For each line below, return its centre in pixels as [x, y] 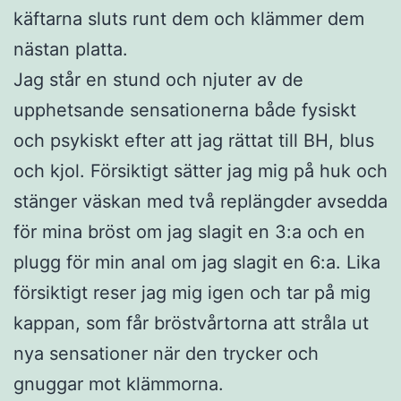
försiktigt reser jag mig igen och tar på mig [192, 292]
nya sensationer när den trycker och [166, 353]
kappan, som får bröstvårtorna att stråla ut [191, 323]
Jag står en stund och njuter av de [158, 79]
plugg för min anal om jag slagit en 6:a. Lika [197, 262]
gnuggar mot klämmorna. [119, 384]
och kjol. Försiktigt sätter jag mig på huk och [200, 171]
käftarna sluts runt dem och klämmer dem [189, 18]
